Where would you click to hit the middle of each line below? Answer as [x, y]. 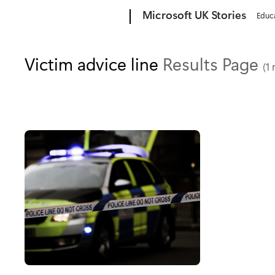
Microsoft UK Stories [195, 15]
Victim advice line [94, 64]
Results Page [213, 64]
